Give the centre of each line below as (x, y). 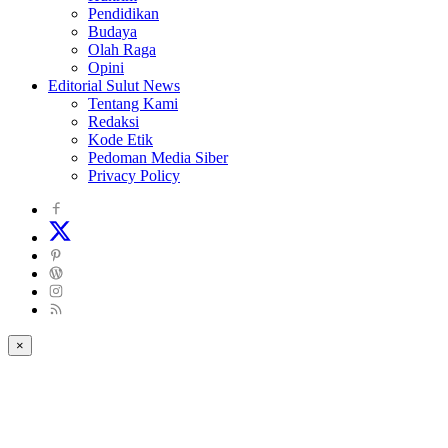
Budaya (112, 31)
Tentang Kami (133, 103)
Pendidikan (123, 13)
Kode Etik (120, 139)
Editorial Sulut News (114, 85)
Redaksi (113, 121)
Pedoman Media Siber (158, 157)
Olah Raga (122, 49)
